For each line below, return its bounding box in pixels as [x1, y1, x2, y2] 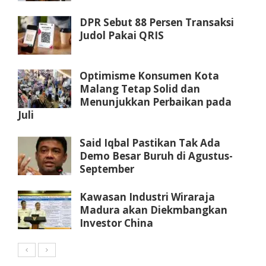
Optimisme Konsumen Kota [80, 68, 219, 83]
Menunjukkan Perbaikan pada [80, 94, 232, 109]
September [80, 161, 134, 176]
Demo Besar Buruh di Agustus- [80, 148, 233, 163]
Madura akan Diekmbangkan [80, 202, 227, 217]
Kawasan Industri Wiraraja [80, 189, 215, 204]
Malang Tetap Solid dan [80, 81, 200, 96]
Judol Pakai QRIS [80, 28, 164, 42]
